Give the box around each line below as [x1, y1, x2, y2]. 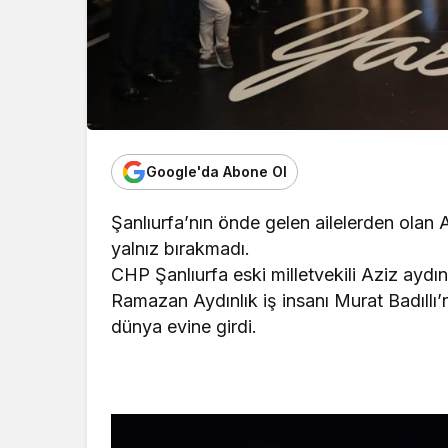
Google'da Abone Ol [146, 163, 287, 181]
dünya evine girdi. [111, 315, 258, 337]
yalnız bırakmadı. [111, 237, 251, 259]
